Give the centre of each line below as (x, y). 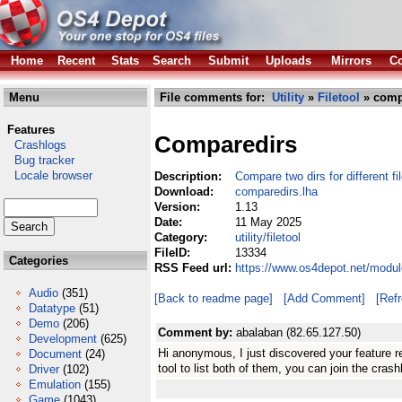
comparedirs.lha (276, 192)
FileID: (174, 253)
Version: (179, 207)
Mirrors (351, 61)
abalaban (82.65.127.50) (298, 332)
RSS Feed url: (195, 268)
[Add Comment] (324, 298)
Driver (44, 369)
